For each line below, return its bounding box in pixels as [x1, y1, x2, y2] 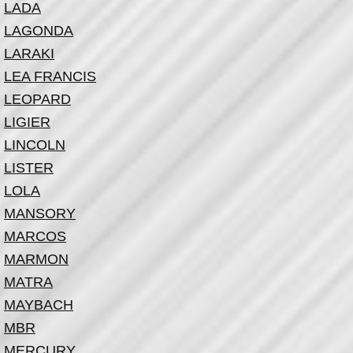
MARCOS [4, 229, 66, 244]
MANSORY [4, 206, 76, 221]
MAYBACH [4, 297, 73, 313]
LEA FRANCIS [4, 69, 96, 84]
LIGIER [4, 114, 50, 130]
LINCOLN [4, 137, 65, 153]
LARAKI [4, 46, 54, 61]
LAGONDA [4, 23, 73, 39]
